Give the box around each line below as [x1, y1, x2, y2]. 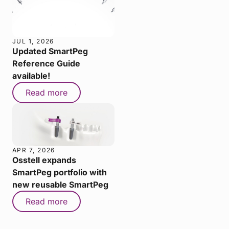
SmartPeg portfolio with [12, 167, 107, 177]
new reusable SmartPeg [12, 179, 108, 190]
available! [12, 71, 50, 81]
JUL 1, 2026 [12, 37, 54, 45]
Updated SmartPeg [12, 46, 88, 57]
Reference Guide [12, 58, 80, 69]
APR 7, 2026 [12, 146, 55, 154]
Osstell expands [12, 154, 76, 165]
